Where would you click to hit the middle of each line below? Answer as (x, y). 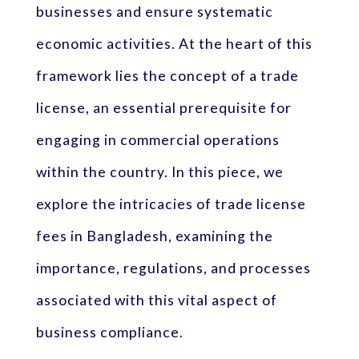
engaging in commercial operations (157, 139)
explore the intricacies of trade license (171, 204)
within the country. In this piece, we (159, 171)
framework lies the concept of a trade (167, 75)
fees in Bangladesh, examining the (154, 236)
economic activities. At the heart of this (174, 43)
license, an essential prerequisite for (163, 107)
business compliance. (109, 332)
